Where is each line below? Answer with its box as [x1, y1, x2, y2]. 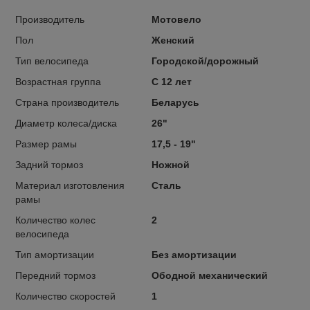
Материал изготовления [15, 179, 125, 191]
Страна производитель [15, 96, 119, 108]
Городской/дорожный [151, 55, 259, 66]
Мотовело [151, 13, 201, 25]
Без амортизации [151, 248, 237, 260]
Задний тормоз [15, 158, 83, 170]
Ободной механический [151, 269, 268, 281]
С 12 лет [151, 75, 192, 87]
